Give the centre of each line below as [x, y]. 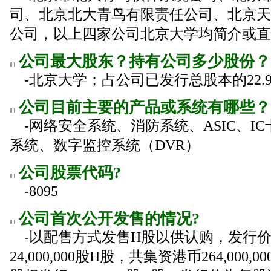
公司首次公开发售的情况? [107, 219]
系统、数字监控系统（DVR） [105, 145]
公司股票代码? [68, 173]
